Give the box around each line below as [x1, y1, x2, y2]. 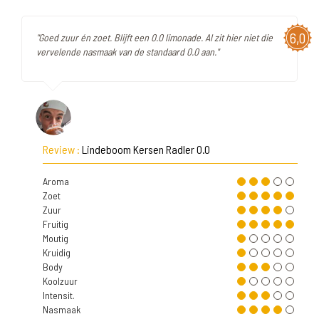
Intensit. [43, 289, 75, 301]
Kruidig [43, 246, 70, 258]
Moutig [43, 232, 68, 244]
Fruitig [43, 218, 68, 230]
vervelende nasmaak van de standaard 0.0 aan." [36, 46, 219, 58]
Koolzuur [43, 275, 78, 287]
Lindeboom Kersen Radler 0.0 [82, 142, 210, 156]
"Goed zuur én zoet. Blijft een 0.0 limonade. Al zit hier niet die [36, 31, 273, 43]
